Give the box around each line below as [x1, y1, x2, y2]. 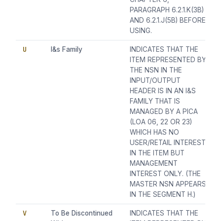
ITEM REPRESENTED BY [130, 56, 207, 64]
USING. [130, 27, 152, 35]
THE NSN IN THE [130, 66, 183, 74]
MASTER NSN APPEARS [130, 180, 207, 188]
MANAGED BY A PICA [130, 108, 198, 116]
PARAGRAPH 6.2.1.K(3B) [130, 6, 204, 14]
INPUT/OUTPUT [130, 76, 181, 85]
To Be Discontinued [51, 209, 113, 218]
